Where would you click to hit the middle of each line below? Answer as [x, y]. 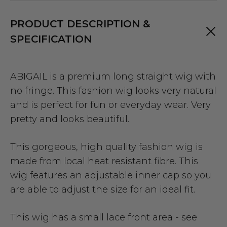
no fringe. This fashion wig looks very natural [113, 90]
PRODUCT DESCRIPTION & [80, 24]
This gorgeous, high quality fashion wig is [106, 147]
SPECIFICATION [51, 39]
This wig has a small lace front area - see [104, 217]
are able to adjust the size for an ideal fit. [103, 189]
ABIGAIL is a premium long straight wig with [113, 76]
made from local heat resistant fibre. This [104, 161]
